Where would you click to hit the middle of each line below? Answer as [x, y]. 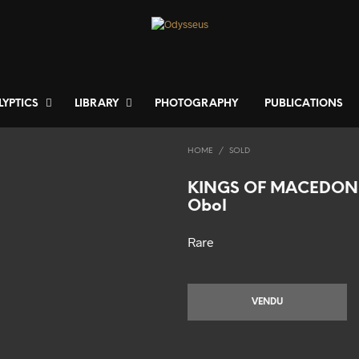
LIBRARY [97, 104]
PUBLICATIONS [304, 104]
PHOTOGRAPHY [196, 104]
